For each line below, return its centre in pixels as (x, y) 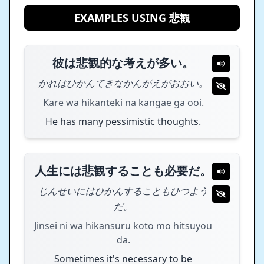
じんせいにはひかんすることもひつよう (123, 191)
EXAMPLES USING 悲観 (132, 18)
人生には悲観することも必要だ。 (123, 171)
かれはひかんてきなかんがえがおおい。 (123, 83)
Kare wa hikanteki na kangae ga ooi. (123, 103)
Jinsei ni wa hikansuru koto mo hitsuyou (123, 226)
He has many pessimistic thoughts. (123, 121)
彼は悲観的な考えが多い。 (123, 63)
